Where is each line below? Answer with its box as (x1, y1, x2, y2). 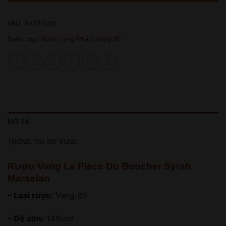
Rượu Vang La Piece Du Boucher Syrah (8, 160, 191, 172)
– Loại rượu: (8, 190, 55, 201)
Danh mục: (8, 35, 42, 43)
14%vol (44, 213, 73, 224)
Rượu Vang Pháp (42, 35, 92, 43)
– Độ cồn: (8, 213, 44, 224)
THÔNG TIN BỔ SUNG (8, 138, 78, 146)
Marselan (8, 173, 50, 184)
